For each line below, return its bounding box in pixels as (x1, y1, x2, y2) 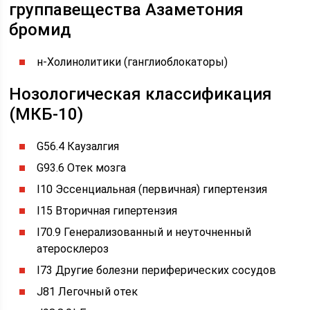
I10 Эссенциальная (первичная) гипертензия (37, 183, 268, 196)
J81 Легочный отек (37, 285, 138, 298)
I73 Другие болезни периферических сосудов (37, 264, 277, 277)
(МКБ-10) (9, 104, 84, 124)
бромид (9, 20, 71, 39)
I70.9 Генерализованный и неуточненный (37, 226, 252, 239)
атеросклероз (37, 242, 109, 255)
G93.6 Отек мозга (37, 161, 127, 174)
